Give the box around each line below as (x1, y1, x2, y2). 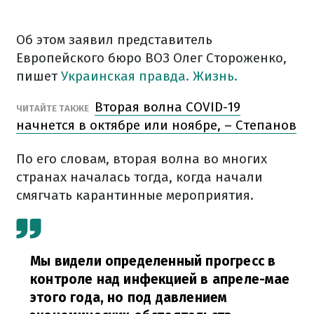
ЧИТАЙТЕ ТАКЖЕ (16, 103, 91, 114)
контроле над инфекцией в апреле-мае (30, 271, 290, 287)
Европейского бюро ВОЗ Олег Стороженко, (16, 50, 287, 66)
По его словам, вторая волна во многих (16, 151, 267, 167)
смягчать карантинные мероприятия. (16, 187, 254, 203)
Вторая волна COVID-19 (95, 99, 240, 115)
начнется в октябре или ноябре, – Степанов (16, 117, 296, 133)
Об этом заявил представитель (16, 32, 212, 48)
